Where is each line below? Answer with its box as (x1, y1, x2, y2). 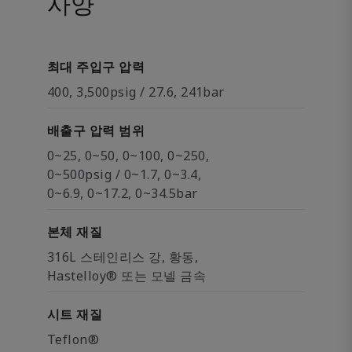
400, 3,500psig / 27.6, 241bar (47, 83, 225, 101)
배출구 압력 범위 (47, 122, 145, 139)
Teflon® (47, 331, 100, 348)
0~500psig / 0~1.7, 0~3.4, (47, 166, 201, 183)
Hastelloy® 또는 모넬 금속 (47, 267, 207, 284)
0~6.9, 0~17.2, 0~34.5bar (47, 185, 198, 202)
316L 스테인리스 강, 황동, (47, 248, 199, 266)
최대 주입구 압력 (47, 58, 145, 75)
